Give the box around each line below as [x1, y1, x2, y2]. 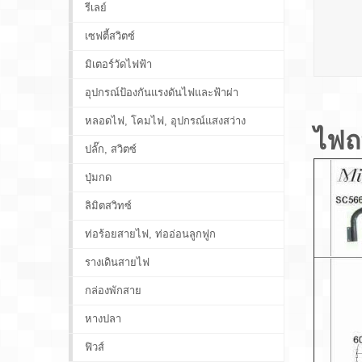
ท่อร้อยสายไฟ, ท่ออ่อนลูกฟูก [85, 228, 217, 240]
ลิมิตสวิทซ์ [85, 200, 133, 212]
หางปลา [85, 313, 122, 325]
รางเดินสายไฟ [85, 256, 150, 268]
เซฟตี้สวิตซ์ [85, 30, 136, 42]
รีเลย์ [85, 2, 107, 14]
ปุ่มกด [85, 171, 112, 183]
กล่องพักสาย [85, 284, 142, 297]
